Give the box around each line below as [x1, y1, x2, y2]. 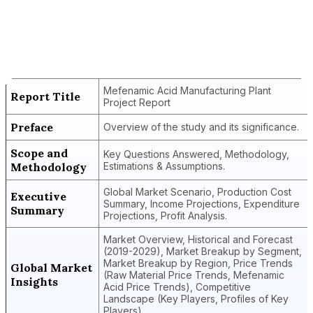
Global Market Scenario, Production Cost [103, 185, 291, 198]
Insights [10, 274, 58, 289]
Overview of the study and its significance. [103, 120, 299, 133]
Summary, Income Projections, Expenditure [103, 197, 300, 210]
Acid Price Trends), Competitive [103, 280, 251, 293]
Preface [10, 119, 53, 134]
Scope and [10, 145, 68, 160]
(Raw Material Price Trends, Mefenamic [103, 268, 284, 281]
